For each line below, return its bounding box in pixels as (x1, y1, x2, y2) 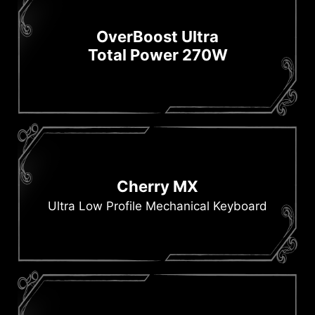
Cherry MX (117, 177, 198, 196)
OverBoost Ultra (96, 27, 219, 46)
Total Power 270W (87, 46, 228, 65)
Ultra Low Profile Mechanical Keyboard (48, 199, 267, 214)
